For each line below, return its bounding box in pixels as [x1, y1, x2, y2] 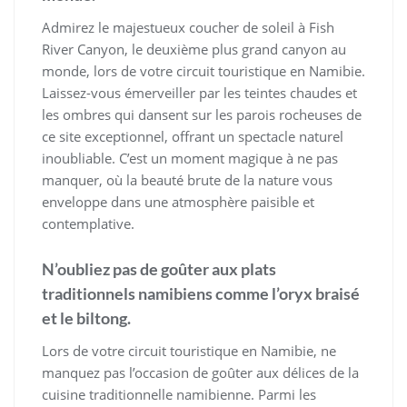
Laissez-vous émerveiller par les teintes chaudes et [42, 84, 357, 103]
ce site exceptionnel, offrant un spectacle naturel [42, 127, 343, 146]
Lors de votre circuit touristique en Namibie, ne [42, 342, 336, 361]
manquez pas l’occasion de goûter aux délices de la [42, 363, 359, 382]
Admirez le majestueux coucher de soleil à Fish [42, 18, 334, 37]
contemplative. [42, 214, 134, 233]
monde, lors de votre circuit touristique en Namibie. [42, 62, 365, 81]
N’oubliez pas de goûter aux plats [42, 259, 276, 280]
